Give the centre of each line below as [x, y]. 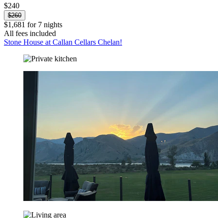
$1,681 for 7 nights [33, 24]
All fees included [30, 33]
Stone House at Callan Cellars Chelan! [63, 42]
